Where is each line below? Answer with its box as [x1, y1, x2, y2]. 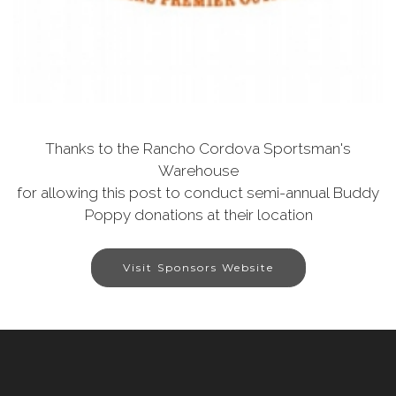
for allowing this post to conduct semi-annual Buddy [17, 184, 379, 202]
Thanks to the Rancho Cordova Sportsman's [45, 140, 351, 157]
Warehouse [157, 162, 239, 179]
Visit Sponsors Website [122, 261, 274, 274]
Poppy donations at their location [83, 206, 313, 224]
